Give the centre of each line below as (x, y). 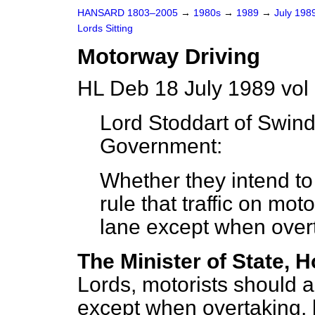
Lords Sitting (105, 28)
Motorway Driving (169, 57)
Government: (161, 146)
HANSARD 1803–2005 (128, 13)
